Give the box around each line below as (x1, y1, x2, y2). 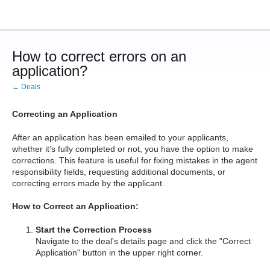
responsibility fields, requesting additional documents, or (12, 166, 225, 177)
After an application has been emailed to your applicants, (12, 132, 228, 142)
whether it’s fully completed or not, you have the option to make (12, 143, 253, 154)
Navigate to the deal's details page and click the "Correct (36, 236, 251, 246)
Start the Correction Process (36, 224, 152, 234)
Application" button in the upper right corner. (36, 247, 204, 257)
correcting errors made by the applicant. (12, 178, 165, 188)
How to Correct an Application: (12, 201, 139, 212)
